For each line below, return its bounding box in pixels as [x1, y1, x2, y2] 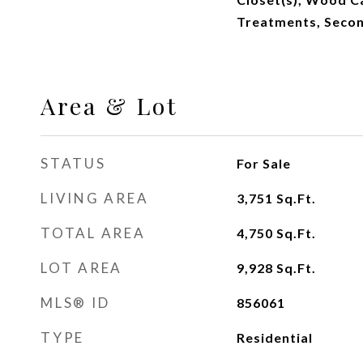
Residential [236, 330, 313, 345]
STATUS [41, 155, 106, 172]
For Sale [236, 156, 291, 171]
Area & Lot [41, 90, 178, 121]
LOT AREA [41, 259, 122, 276]
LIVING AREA [41, 190, 149, 207]
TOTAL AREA [41, 224, 146, 241]
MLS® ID [41, 294, 110, 311]
